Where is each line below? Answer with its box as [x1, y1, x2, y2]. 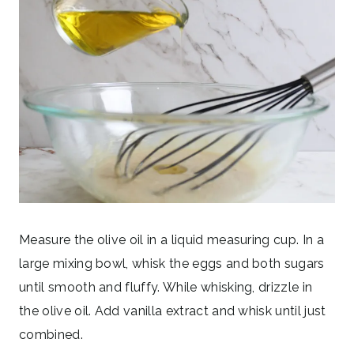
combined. [19, 327, 83, 343]
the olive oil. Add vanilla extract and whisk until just [19, 303, 326, 319]
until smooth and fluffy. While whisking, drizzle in [19, 280, 313, 296]
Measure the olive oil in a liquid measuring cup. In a [19, 232, 324, 248]
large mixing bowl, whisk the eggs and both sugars [19, 256, 325, 272]
